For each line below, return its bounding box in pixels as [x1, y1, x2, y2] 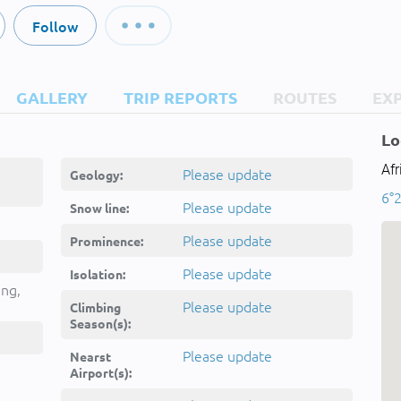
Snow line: [70, 200, 129, 216]
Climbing [70, 299, 121, 315]
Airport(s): [70, 364, 132, 380]
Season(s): [70, 315, 131, 331]
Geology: [70, 166, 123, 183]
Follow [31, 16, 78, 36]
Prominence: [70, 233, 143, 249]
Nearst [70, 348, 111, 364]
